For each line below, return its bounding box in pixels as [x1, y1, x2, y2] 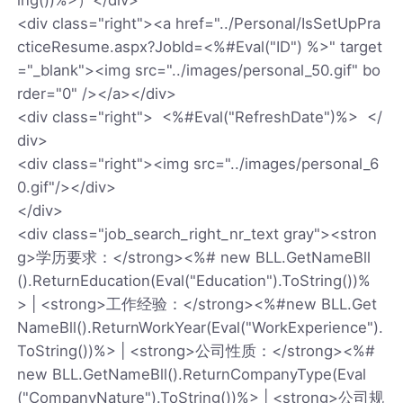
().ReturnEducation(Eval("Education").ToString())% [17, 271, 372, 290]
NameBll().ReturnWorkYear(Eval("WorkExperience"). [17, 318, 384, 336]
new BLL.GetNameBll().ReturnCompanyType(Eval [17, 364, 367, 383]
